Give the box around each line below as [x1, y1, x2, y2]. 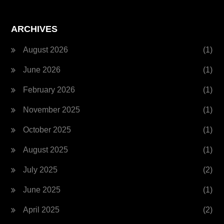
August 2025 [23, 145, 68, 154]
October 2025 [23, 125, 71, 134]
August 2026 [23, 45, 68, 54]
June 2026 [23, 65, 61, 74]
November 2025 [23, 105, 80, 114]
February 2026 [23, 85, 75, 94]
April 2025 [23, 205, 60, 214]
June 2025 [23, 185, 61, 194]
